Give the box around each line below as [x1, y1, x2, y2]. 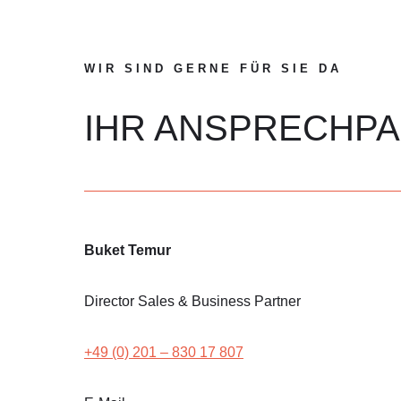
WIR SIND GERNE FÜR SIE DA [83, 62, 342, 75]
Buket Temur [83, 243, 171, 258]
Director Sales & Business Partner [83, 294, 301, 309]
